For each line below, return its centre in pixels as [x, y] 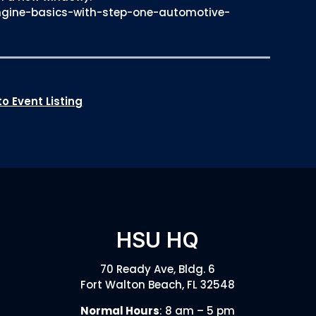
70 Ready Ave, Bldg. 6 [158, 269]
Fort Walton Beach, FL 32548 [158, 284]
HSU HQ [158, 239]
